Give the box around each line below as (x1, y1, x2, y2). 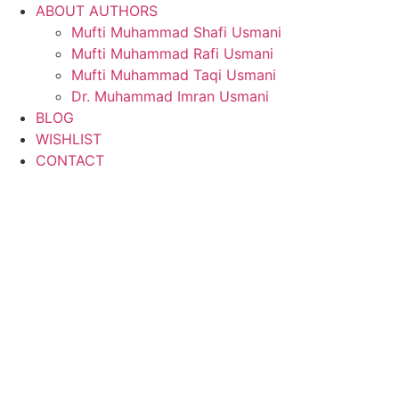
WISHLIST (36, 130, 102, 149)
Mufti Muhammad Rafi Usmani (71, 45, 273, 63)
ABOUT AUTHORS (36, 2, 158, 20)
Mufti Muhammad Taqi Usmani (71, 66, 276, 85)
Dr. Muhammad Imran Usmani (71, 87, 269, 106)
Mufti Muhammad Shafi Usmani (71, 23, 281, 42)
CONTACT (36, 151, 104, 170)
